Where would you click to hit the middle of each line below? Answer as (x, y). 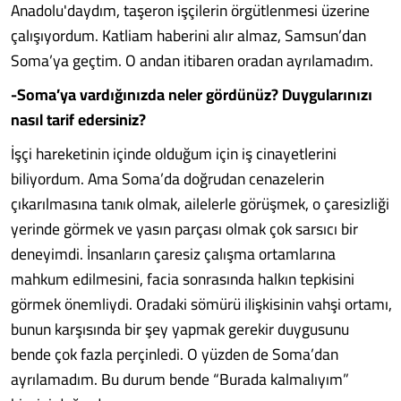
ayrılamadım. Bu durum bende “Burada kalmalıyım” (180, 379)
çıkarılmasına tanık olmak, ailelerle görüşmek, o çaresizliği (200, 204)
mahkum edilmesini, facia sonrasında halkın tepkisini (183, 279)
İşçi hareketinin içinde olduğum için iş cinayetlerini (174, 154)
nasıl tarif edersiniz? (78, 119)
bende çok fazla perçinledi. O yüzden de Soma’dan (175, 354)
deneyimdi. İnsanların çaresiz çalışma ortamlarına (173, 254)
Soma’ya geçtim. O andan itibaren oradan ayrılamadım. (192, 60)
